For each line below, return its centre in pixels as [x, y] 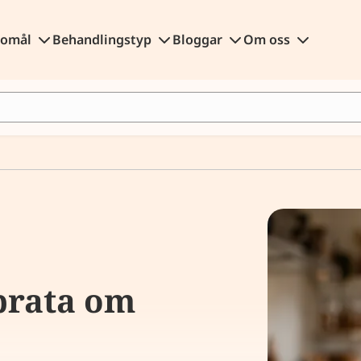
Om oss [268, 39]
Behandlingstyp [103, 39]
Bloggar [199, 39]
